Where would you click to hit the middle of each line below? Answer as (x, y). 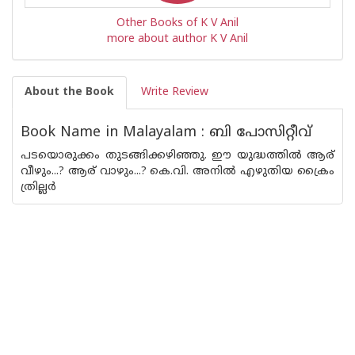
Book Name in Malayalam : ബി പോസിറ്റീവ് (166, 133)
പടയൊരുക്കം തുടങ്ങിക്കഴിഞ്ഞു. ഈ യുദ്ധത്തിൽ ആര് (177, 156)
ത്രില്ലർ (38, 187)
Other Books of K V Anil (177, 23)
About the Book (69, 92)
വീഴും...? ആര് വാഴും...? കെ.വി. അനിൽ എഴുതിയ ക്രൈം (177, 172)
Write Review (175, 92)
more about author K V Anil (177, 39)
